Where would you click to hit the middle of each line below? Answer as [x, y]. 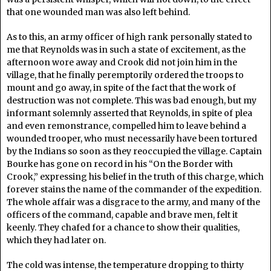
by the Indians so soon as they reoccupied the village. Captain [134, 152]
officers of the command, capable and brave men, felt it [122, 215]
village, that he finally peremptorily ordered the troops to [125, 75]
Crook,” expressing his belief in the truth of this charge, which [135, 177]
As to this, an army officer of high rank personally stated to [129, 37]
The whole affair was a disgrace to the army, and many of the [133, 202]
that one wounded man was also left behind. [98, 12]
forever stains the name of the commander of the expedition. [134, 190]
